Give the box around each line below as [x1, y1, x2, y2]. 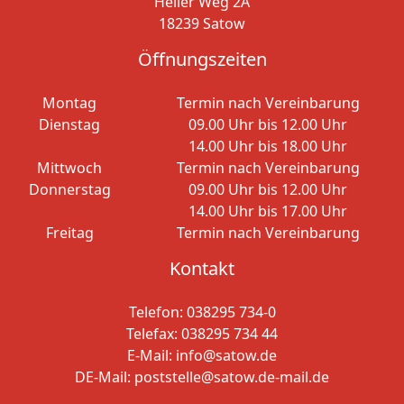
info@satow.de [176, 345, 277, 365]
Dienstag [39, 115, 100, 134]
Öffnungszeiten [137, 47, 267, 71]
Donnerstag [28, 179, 111, 199]
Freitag [45, 223, 94, 243]
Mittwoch [37, 158, 102, 178]
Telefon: [128, 302, 187, 322]
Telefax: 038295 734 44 [126, 324, 278, 344]
